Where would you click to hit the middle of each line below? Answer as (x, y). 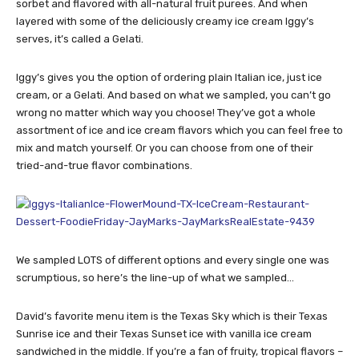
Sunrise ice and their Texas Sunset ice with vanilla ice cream (164, 334)
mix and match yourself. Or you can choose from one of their (165, 148)
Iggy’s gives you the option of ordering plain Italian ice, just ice (169, 78)
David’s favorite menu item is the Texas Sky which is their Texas (172, 317)
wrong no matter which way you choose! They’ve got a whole (166, 113)
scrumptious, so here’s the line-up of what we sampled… (155, 278)
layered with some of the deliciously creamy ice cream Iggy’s (165, 22)
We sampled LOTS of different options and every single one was (173, 260)
